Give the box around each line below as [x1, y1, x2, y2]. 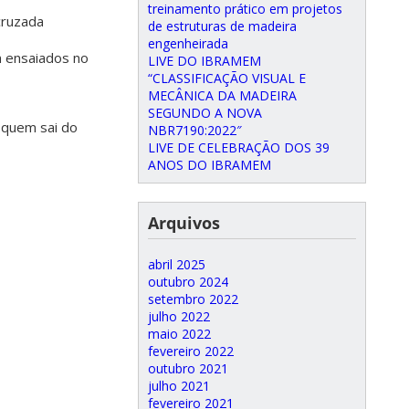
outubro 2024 [148, 273, 228, 290]
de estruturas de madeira [148, 17, 297, 35]
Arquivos [148, 212, 220, 234]
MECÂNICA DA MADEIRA [148, 87, 297, 104]
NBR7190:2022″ [148, 121, 242, 139]
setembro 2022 [148, 290, 238, 308]
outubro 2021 [148, 360, 228, 377]
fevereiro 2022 [148, 342, 234, 360]
